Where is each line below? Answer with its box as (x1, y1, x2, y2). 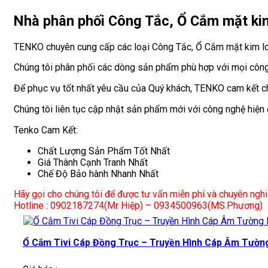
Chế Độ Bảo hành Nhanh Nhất (38, 167, 159, 179)
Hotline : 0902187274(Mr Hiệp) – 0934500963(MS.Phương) (14, 200, 263, 212)
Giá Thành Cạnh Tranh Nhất (38, 156, 148, 168)
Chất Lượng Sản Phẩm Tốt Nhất (38, 145, 170, 157)
